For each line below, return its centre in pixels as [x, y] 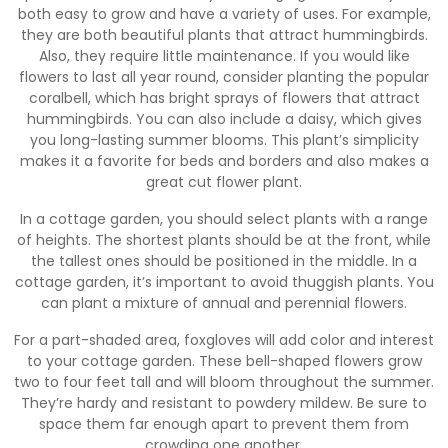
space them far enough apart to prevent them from [224, 423]
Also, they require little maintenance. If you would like [224, 55]
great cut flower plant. [224, 181]
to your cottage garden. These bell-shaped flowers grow [224, 360]
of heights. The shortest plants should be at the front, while [224, 239]
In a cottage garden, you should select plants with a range [224, 218]
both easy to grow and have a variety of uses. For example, [224, 13]
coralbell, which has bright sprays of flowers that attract [224, 97]
